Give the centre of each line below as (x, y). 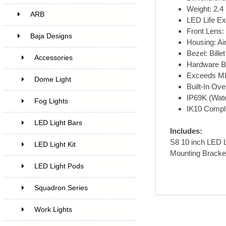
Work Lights (53, 209)
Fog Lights (51, 101)
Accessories (53, 58)
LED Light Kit (55, 144)
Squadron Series (61, 188)
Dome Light (52, 79)
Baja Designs (51, 36)
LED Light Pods (59, 166)
